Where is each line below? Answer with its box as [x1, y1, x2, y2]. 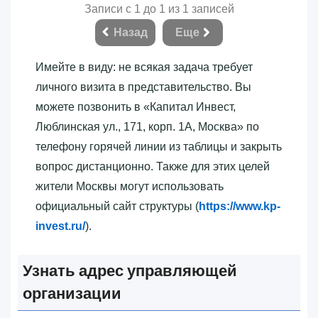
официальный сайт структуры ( [35, 199, 199, 212]
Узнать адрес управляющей [23, 259, 237, 282]
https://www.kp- [199, 199, 280, 212]
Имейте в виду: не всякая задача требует [35, 60, 253, 73]
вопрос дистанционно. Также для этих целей [35, 160, 270, 172]
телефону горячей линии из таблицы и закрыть [35, 140, 282, 153]
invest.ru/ [35, 219, 85, 232]
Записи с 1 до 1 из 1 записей [84, 2, 234, 15]
